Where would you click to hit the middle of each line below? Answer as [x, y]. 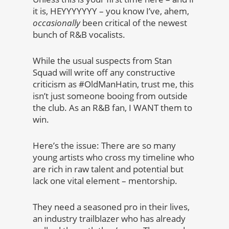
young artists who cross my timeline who [113, 157]
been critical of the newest [134, 23]
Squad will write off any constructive [104, 73]
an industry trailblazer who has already [109, 219]
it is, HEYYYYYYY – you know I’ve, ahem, [111, 11]
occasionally [56, 23]
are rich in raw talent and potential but [108, 169]
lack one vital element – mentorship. [107, 181]
